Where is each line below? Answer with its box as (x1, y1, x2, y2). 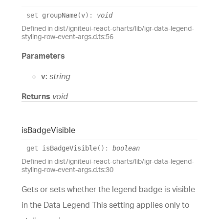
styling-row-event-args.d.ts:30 (22, 165, 113, 174)
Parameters (22, 51, 65, 61)
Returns (22, 91, 52, 101)
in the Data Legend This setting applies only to (22, 199, 190, 210)
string (49, 71, 70, 81)
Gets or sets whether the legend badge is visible (22, 184, 195, 194)
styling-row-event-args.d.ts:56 (22, 32, 113, 41)
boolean (112, 144, 140, 152)
